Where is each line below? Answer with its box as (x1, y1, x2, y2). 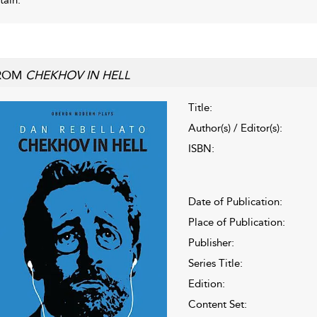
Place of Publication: (188, 215, 285, 229)
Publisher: (188, 236, 234, 249)
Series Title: (188, 256, 243, 270)
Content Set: (188, 297, 247, 311)
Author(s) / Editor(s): (188, 121, 282, 134)
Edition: (188, 277, 225, 290)
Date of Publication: (188, 195, 282, 208)
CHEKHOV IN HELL (25, 67, 130, 82)
